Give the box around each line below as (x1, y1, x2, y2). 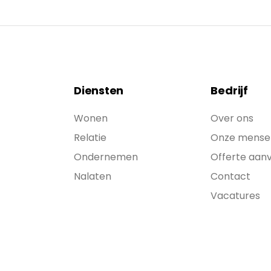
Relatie (74, 131, 106, 145)
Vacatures (211, 189, 261, 203)
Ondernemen (74, 150, 138, 164)
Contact (211, 169, 251, 183)
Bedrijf (211, 83, 248, 98)
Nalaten (74, 169, 111, 183)
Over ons (211, 111, 254, 125)
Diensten (74, 83, 124, 98)
